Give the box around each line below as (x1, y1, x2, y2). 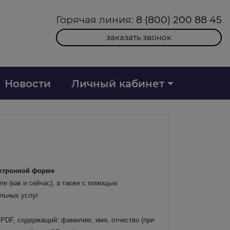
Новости (4, 77, 51, 90)
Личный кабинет (71, 77, 164, 90)
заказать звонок (106, 32, 171, 42)
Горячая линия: (56, 13, 136, 26)
